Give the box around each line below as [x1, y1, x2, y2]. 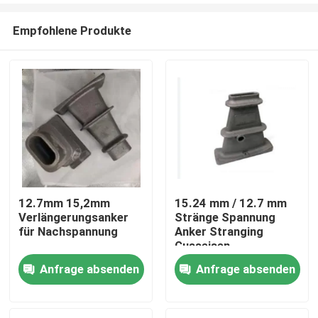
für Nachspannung [18, 224, 119, 239]
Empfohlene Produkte [12, 23, 131, 38]
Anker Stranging [174, 224, 263, 239]
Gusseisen [174, 238, 230, 253]
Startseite [25, 216, 80, 231]
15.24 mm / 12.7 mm [174, 196, 287, 211]
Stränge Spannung [174, 210, 275, 225]
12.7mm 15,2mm [18, 196, 111, 211]
